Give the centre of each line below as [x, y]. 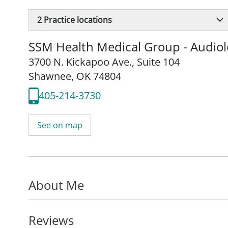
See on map [60, 125]
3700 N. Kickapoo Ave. [80, 62]
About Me [56, 185]
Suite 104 [158, 62]
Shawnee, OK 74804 [75, 76]
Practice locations [77, 20]
